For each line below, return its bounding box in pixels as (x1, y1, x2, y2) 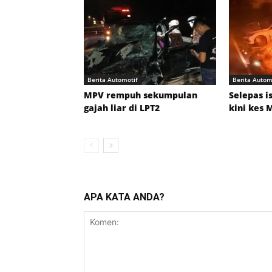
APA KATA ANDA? (84, 191, 165, 203)
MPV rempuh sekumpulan (84, 89, 197, 101)
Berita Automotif (87, 75, 138, 84)
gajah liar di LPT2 (84, 102, 160, 114)
